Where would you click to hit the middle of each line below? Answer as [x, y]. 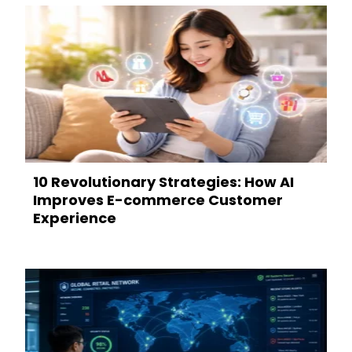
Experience [75, 218]
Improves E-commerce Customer [158, 200]
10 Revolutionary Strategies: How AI [163, 182]
